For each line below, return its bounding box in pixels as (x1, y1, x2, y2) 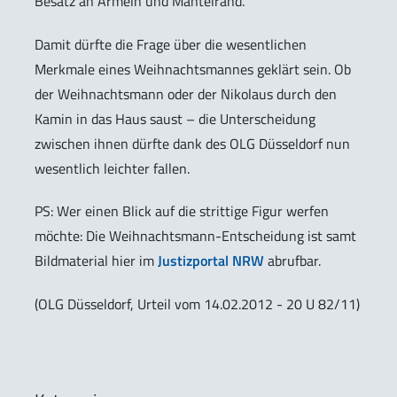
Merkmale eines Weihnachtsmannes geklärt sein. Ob (35, 58, 351, 80)
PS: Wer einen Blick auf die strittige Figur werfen (35, 200, 329, 222)
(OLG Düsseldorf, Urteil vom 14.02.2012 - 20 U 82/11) (35, 293, 360, 315)
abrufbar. (264, 250, 321, 272)
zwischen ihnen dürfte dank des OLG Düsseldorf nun (35, 132, 350, 154)
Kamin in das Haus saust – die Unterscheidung (35, 107, 315, 129)
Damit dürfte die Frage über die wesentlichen (35, 33, 307, 55)
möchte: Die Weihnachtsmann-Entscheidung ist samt (35, 225, 356, 247)
